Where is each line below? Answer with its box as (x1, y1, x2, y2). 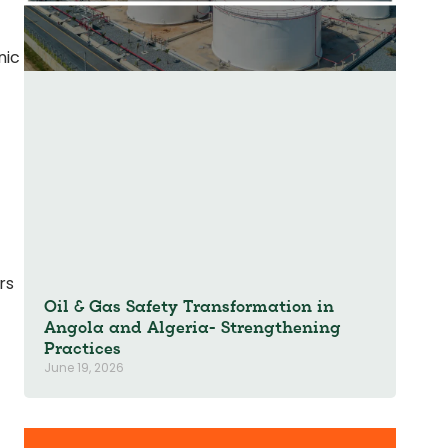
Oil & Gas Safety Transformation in (44, 298, 334, 318)
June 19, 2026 (44, 359, 124, 377)
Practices (44, 340, 121, 360)
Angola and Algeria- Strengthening (44, 319, 341, 339)
